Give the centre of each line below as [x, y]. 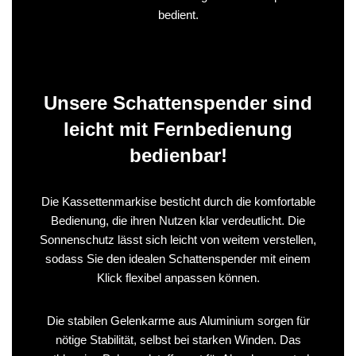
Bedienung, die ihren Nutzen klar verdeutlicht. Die [178, 220]
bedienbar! [178, 155]
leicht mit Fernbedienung [178, 129]
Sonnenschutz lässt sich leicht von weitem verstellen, [178, 239]
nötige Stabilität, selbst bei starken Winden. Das [178, 339]
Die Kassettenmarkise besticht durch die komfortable [178, 201]
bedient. [178, 14]
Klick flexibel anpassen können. [178, 277]
